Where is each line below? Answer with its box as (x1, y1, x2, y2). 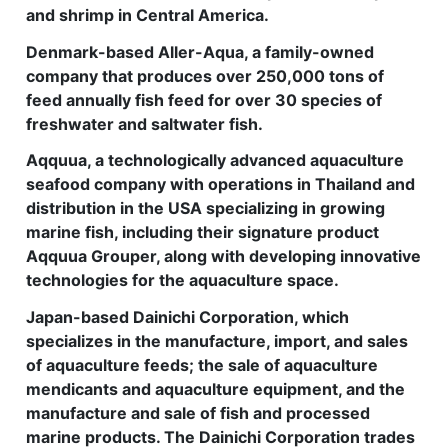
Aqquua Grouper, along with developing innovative (26, 246, 421, 267)
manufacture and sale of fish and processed (26, 403, 370, 424)
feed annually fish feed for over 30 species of (26, 89, 382, 110)
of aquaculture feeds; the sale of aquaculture (26, 355, 378, 376)
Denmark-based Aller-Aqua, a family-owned (26, 41, 374, 62)
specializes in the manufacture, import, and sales (26, 331, 408, 352)
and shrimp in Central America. (26, 4, 269, 25)
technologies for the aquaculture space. (26, 270, 339, 291)
